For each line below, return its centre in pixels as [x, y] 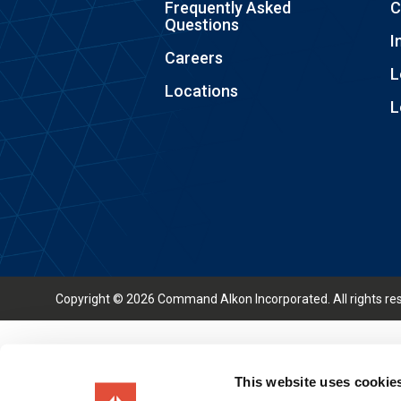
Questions [202, 24]
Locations [202, 90]
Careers [194, 57]
